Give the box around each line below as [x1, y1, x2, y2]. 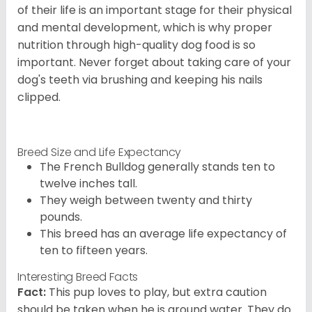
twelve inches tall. [40, 175, 137, 192]
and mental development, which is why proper [17, 19, 272, 36]
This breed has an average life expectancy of [40, 226, 287, 242]
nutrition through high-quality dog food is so [17, 37, 256, 54]
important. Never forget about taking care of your [17, 54, 291, 71]
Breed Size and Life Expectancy [17, 144, 182, 161]
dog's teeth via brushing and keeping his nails [17, 72, 263, 88]
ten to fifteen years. [40, 242, 148, 259]
